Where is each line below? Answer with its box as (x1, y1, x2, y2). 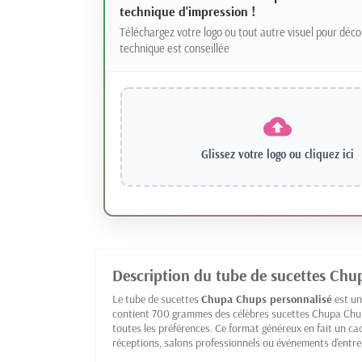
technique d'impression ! (119, 3, 255, 20)
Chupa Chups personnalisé (201, 292, 332, 307)
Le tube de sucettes (112, 292, 201, 307)
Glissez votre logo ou (200, 147, 305, 162)
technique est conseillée (119, 41, 229, 57)
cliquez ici (304, 147, 354, 162)
